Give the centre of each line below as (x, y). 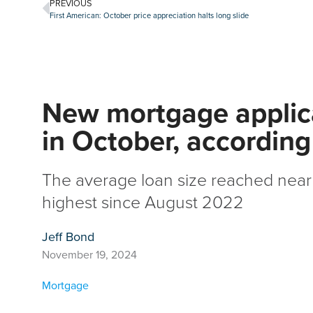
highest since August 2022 (143, 201)
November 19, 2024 (89, 254)
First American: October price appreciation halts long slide (149, 16)
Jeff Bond (68, 236)
